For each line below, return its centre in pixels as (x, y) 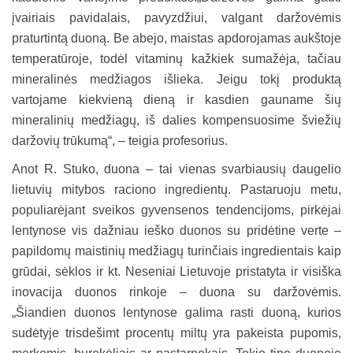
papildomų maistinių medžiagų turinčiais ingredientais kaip (176, 251)
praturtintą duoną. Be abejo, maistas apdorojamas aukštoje (176, 38)
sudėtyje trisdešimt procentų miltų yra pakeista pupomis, (176, 333)
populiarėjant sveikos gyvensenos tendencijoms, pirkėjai (176, 210)
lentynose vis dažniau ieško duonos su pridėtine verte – (176, 230)
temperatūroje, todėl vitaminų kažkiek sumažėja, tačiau (176, 58)
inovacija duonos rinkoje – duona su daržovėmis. (176, 292)
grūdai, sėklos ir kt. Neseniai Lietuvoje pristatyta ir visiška (176, 271)
